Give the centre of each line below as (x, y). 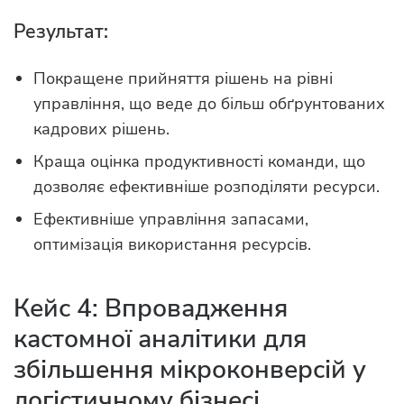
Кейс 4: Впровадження (151, 308)
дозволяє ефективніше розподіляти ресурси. (207, 186)
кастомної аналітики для (160, 339)
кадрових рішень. (101, 129)
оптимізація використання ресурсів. (172, 244)
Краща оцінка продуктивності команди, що (199, 161)
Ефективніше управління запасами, (171, 219)
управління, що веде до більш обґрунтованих (209, 103)
